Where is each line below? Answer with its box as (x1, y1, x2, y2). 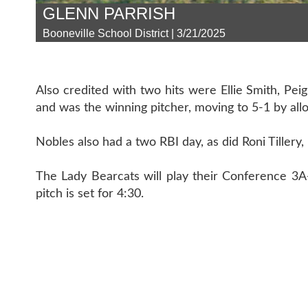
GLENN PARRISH (43, 4, 175, 23)
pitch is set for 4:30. (36, 188, 144, 200)
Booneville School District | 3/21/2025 (43, 27, 225, 39)
